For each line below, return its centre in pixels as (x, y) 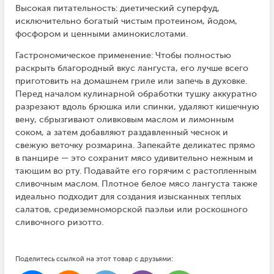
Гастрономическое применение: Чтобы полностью (123, 55)
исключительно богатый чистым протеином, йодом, (126, 21)
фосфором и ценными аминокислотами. (101, 34)
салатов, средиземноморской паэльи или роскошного (131, 209)
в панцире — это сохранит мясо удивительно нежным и (134, 158)
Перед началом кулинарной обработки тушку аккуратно (136, 94)
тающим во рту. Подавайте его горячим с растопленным (135, 171)
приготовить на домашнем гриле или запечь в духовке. (131, 81)
